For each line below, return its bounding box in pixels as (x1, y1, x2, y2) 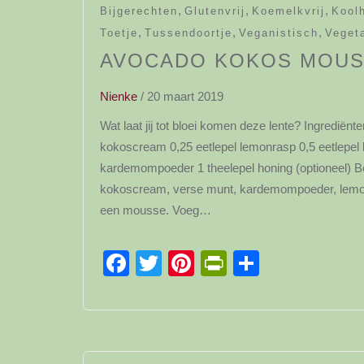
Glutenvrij (184, 5, 245, 17)
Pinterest (194, 249, 297, 278)
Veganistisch (239, 27, 318, 39)
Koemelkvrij (252, 5, 325, 17)
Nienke (100, 89, 137, 103)
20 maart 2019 (147, 89, 223, 103)
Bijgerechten (100, 5, 178, 17)
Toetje (100, 27, 138, 39)
